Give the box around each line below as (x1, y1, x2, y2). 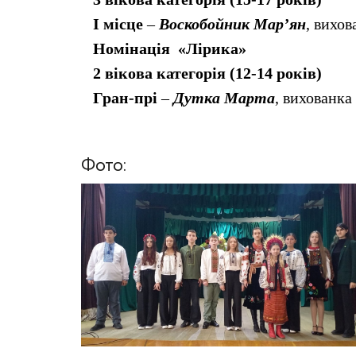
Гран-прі (93, 89, 161, 107)
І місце (93, 15, 147, 33)
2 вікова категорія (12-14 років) (93, 64, 322, 83)
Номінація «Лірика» (93, 40, 246, 58)
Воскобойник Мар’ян (155, 15, 306, 33)
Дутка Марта (169, 89, 275, 107)
